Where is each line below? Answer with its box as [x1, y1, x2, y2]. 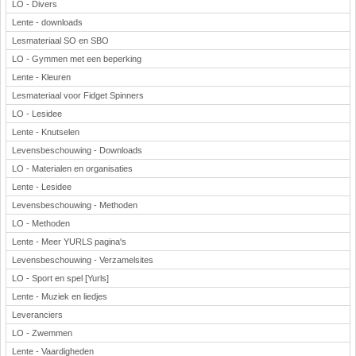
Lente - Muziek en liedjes [12, 292, 107, 301]
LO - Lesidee [12, 109, 62, 118]
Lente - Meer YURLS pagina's [12, 237, 126, 246]
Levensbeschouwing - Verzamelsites [12, 255, 153, 265]
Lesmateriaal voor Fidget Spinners [12, 91, 144, 100]
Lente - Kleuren [12, 72, 71, 82]
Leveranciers [12, 310, 63, 319]
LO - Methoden [12, 219, 70, 228]
